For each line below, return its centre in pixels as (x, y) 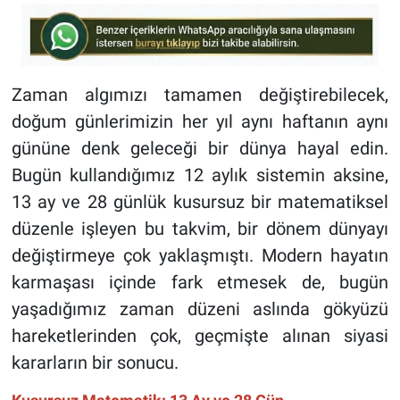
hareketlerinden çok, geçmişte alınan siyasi (200, 336)
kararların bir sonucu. (95, 363)
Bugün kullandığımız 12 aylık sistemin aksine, (200, 175)
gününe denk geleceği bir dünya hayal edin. (200, 149)
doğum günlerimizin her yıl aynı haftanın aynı (200, 122)
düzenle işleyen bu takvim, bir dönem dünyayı (200, 229)
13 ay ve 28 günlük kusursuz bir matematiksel (200, 202)
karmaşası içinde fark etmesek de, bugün (200, 283)
